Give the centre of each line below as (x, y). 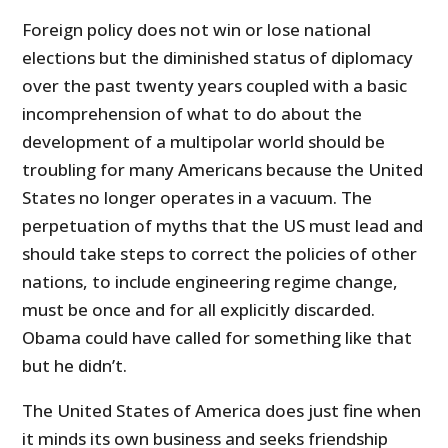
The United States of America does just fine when (222, 410)
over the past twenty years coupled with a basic (215, 85)
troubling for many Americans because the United (223, 169)
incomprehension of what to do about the (192, 113)
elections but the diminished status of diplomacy (218, 57)
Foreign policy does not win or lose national (197, 29)
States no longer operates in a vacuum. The (197, 197)
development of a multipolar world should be (204, 141)
